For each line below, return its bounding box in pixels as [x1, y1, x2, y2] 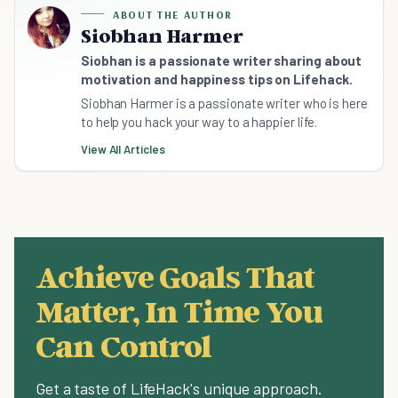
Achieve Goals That [36, 256, 314, 295]
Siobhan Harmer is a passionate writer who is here [81, 94, 368, 111]
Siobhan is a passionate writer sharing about [81, 52, 362, 68]
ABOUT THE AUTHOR [113, 7, 233, 21]
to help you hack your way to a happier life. [81, 113, 318, 130]
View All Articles [81, 141, 165, 156]
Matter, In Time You [36, 291, 322, 330]
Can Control [36, 325, 212, 364]
